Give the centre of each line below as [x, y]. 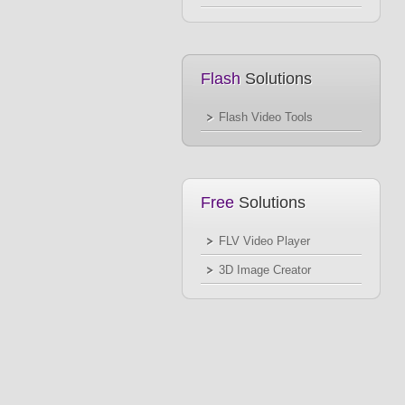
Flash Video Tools [266, 117]
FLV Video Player [264, 241]
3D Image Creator [265, 270]
